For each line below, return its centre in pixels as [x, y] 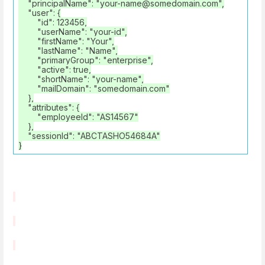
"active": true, [55, 70]
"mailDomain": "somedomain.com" [94, 89]
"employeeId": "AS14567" [78, 117]
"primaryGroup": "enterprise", [86, 60]
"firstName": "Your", [66, 41]
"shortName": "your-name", [81, 79]
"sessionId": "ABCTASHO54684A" [89, 136]
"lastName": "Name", [68, 51]
